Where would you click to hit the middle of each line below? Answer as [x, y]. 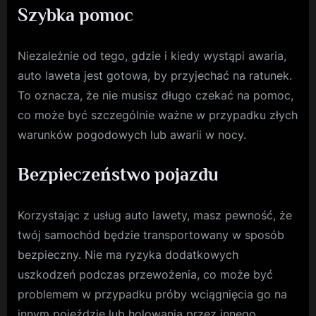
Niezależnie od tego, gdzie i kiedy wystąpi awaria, [152, 56]
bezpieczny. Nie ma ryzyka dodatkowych [128, 255]
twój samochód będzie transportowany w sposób [151, 235]
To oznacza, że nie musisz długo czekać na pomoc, [156, 96]
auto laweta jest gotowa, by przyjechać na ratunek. [155, 76]
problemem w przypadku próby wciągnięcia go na [152, 294]
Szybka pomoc [75, 16]
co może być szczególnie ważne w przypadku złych [158, 115]
